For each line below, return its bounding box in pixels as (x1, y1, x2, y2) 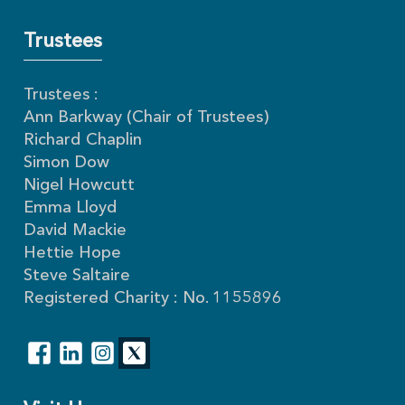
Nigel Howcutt (24, 177, 136, 194)
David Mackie (24, 222, 127, 240)
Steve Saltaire (24, 268, 131, 285)
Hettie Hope (24, 245, 122, 262)
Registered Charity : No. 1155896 (24, 290, 283, 307)
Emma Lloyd (24, 200, 118, 217)
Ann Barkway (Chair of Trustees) (24, 109, 269, 127)
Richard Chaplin (24, 132, 143, 149)
